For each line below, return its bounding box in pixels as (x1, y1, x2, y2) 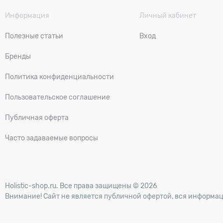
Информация (5, 11, 49, 19)
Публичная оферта (5, 113, 69, 121)
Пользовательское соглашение (5, 93, 110, 101)
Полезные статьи (5, 32, 63, 40)
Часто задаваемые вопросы (5, 134, 98, 142)
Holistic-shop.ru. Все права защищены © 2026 (5, 182, 157, 190)
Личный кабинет (139, 11, 197, 19)
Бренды (5, 52, 31, 60)
